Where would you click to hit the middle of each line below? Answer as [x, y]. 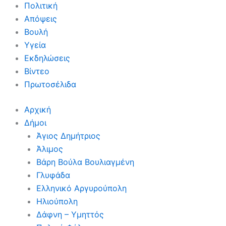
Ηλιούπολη [57, 201]
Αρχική [38, 109]
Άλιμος [50, 149]
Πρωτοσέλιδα [50, 84]
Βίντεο [37, 71]
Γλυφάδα [53, 175]
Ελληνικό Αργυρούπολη [81, 188]
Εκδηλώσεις [47, 58]
